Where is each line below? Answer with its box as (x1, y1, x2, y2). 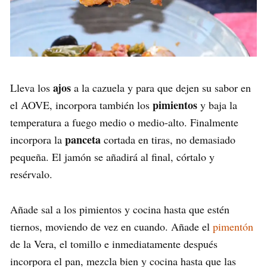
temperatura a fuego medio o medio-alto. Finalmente (10, 114, 238, 129)
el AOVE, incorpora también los (10, 97, 153, 112)
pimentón (213, 219, 253, 234)
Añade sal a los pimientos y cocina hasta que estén (10, 201, 229, 216)
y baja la (197, 97, 237, 112)
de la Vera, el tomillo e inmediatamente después (10, 236, 218, 251)
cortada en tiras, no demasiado (101, 132, 235, 147)
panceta (65, 131, 101, 147)
